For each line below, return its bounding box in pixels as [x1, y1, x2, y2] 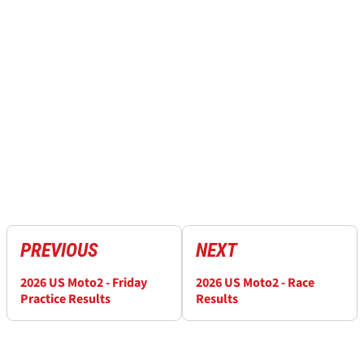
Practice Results [20, 290, 110, 309]
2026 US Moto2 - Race [196, 274, 314, 292]
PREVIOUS [20, 239, 98, 262]
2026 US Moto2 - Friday [20, 274, 147, 292]
